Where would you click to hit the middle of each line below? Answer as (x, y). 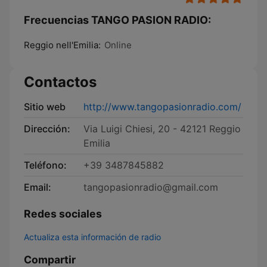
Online (118, 45)
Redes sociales (63, 214)
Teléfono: (45, 165)
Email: (38, 187)
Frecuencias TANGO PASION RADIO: (117, 20)
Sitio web (45, 107)
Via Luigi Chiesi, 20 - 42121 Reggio (162, 129)
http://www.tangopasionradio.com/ (162, 107)
